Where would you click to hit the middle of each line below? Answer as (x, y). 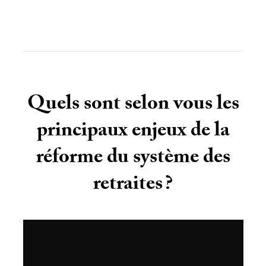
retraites (128, 186)
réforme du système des (133, 159)
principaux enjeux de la (133, 132)
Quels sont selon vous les (133, 105)
